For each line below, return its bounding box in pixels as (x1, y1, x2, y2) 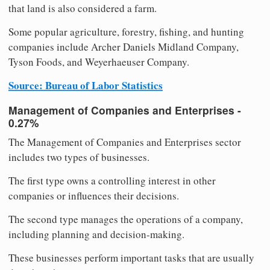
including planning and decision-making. (8, 227, 184, 241)
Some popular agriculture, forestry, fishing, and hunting (8, 25, 244, 39)
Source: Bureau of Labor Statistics (8, 78, 163, 93)
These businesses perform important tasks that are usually (8, 250, 254, 265)
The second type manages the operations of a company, (8, 212, 243, 226)
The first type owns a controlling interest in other (8, 173, 216, 187)
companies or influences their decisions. (8, 188, 179, 202)
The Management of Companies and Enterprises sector (8, 134, 241, 149)
